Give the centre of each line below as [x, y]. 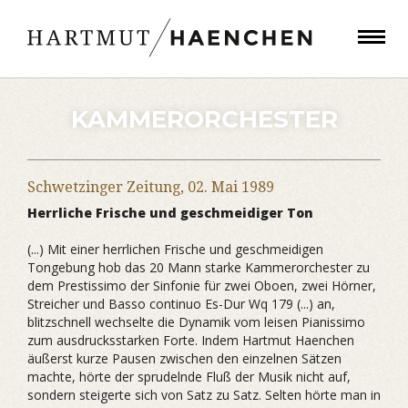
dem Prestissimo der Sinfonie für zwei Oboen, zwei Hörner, [202, 286]
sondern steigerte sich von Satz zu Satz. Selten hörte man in [204, 395]
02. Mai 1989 [231, 187]
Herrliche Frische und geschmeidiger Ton [170, 213]
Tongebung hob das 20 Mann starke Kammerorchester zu [199, 267]
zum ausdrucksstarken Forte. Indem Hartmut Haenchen [191, 340]
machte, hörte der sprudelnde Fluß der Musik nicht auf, [189, 377]
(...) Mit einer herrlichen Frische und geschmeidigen [175, 249]
